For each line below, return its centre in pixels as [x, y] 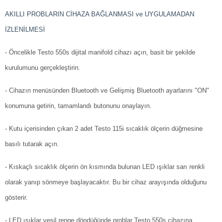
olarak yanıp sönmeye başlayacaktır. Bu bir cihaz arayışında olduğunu [106, 182]
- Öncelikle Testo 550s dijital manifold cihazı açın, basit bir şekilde [100, 53]
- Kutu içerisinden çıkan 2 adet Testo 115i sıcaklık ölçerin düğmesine [104, 129]
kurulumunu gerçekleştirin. [43, 68]
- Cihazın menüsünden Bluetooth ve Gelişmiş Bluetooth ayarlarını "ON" [107, 91]
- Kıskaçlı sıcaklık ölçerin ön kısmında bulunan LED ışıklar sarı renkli [105, 167]
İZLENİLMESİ [25, 30]
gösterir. [16, 198]
